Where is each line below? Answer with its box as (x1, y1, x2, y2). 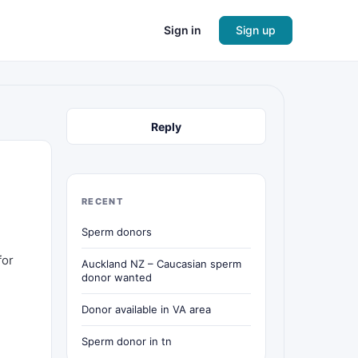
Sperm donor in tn (82, 335, 172, 348)
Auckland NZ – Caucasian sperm (82, 257, 241, 270)
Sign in (164, 23, 201, 37)
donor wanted (82, 271, 152, 284)
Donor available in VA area (82, 303, 211, 316)
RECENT (82, 196, 123, 207)
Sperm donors (82, 225, 152, 238)
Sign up (236, 23, 276, 37)
